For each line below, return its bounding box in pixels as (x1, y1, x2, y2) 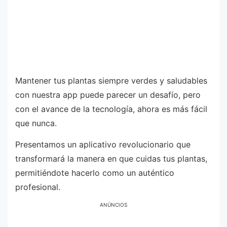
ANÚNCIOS (100, 202, 127, 208)
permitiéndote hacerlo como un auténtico (15, 167, 174, 178)
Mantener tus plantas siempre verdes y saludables (15, 75, 207, 86)
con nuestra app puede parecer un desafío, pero (15, 90, 201, 100)
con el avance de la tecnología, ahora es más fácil (15, 104, 207, 114)
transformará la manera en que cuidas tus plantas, (15, 153, 207, 164)
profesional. (15, 181, 60, 192)
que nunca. (15, 118, 57, 128)
